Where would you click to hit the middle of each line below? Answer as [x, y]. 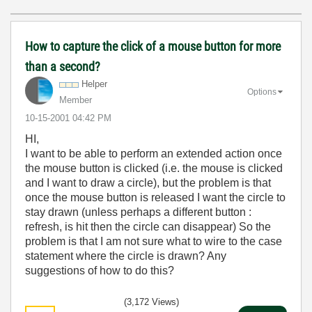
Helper [94, 84]
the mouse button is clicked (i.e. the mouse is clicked [154, 168]
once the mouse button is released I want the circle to [155, 197]
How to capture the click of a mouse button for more [153, 46]
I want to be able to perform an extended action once [154, 154]
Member [76, 100]
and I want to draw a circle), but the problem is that [148, 183]
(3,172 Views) [151, 302]
